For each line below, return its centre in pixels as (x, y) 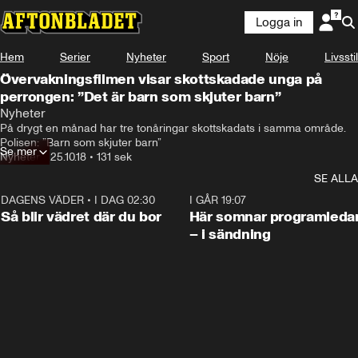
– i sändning (230, 234)
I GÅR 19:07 (217, 200)
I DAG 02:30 (125, 200)
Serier (75, 57)
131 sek (114, 157)
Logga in (279, 22)
